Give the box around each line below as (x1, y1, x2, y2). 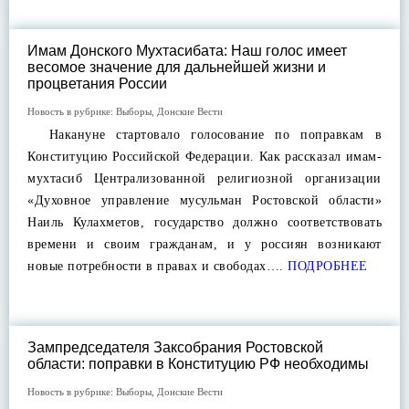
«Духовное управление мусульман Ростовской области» (27, 194, 382, 207)
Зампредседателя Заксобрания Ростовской (27, 340, 323, 355)
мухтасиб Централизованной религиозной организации (27, 172, 382, 185)
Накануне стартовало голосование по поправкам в (27, 128, 382, 142)
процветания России (27, 76, 167, 91)
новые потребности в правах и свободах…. (27, 259, 284, 273)
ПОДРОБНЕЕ (283, 259, 368, 273)
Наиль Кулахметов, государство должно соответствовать (27, 215, 382, 229)
